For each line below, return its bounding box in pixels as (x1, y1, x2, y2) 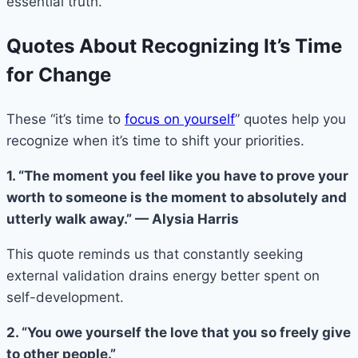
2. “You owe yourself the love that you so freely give (6, 324, 351, 340)
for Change (6, 62, 111, 86)
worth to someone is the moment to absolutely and (6, 189, 347, 205)
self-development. (6, 288, 124, 305)
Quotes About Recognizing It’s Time (6, 34, 342, 58)
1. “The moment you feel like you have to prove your (6, 167, 348, 184)
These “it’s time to (6, 110, 125, 127)
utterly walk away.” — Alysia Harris (6, 210, 239, 227)
